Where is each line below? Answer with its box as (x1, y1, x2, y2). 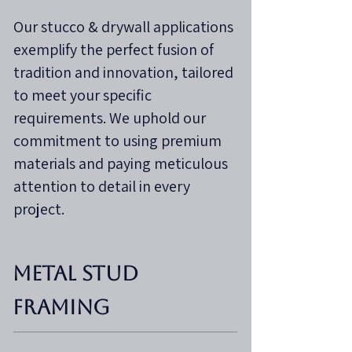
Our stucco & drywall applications (13, 16, 233, 37)
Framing (13, 295, 110, 319)
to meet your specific (13, 85, 152, 105)
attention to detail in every (13, 176, 190, 196)
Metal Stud (13, 262, 138, 285)
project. (13, 199, 64, 219)
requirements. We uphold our (13, 108, 206, 128)
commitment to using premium (13, 130, 222, 151)
